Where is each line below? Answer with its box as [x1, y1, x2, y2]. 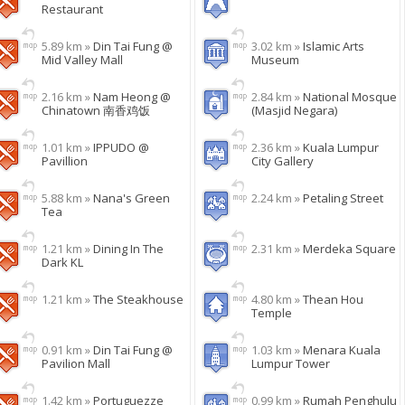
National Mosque [303, 89, 397, 105]
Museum [251, 52, 299, 68]
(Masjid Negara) [251, 102, 337, 118]
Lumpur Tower [251, 355, 330, 372]
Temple [251, 305, 292, 321]
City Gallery [251, 153, 314, 169]
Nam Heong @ [93, 89, 171, 105]
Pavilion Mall [42, 355, 110, 372]
